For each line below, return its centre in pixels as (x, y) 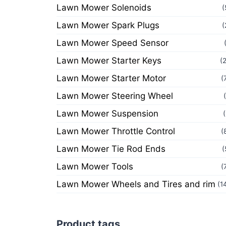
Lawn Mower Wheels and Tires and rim (136, 184)
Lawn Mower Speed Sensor (112, 43)
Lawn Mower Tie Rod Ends (111, 149)
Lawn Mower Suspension (107, 114)
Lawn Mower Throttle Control (116, 131)
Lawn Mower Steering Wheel (115, 96)
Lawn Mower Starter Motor (111, 78)
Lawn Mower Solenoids (104, 8)
